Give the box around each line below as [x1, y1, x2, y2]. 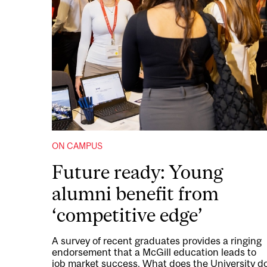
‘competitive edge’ [52, 204, 203, 226]
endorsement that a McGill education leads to [52, 246, 256, 258]
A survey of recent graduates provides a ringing [52, 234, 262, 247]
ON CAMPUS [52, 140, 103, 151]
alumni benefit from [52, 182, 219, 204]
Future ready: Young [52, 161, 223, 183]
